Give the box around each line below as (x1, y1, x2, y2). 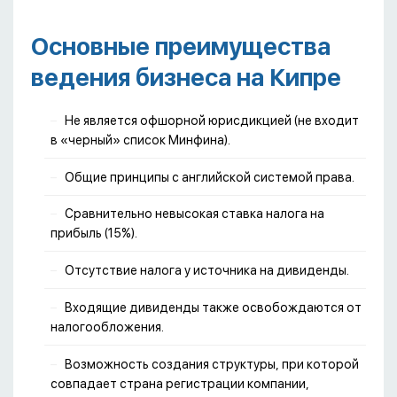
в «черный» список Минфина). (51, 132, 230, 147)
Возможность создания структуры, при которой (65, 356, 359, 371)
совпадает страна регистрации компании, (51, 376, 309, 391)
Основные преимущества (31, 31, 331, 61)
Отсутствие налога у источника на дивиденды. (65, 263, 349, 278)
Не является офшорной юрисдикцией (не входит (65, 113, 359, 128)
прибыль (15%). (51, 226, 137, 241)
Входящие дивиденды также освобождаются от (65, 300, 362, 315)
